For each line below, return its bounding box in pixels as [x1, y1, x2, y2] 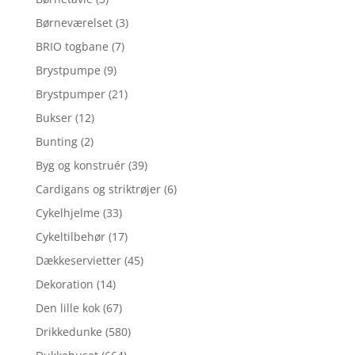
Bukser [35, 109, 72, 125]
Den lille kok [35, 300, 100, 315]
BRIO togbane [35, 38, 109, 54]
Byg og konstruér [35, 157, 125, 173]
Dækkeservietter [35, 252, 121, 268]
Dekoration [35, 276, 94, 292]
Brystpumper [35, 86, 105, 101]
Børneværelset [35, 14, 113, 30]
